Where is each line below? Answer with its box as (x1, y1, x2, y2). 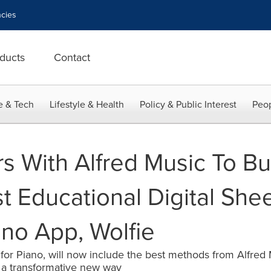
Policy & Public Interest (140, 97, 237, 111)
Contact (54, 50, 90, 65)
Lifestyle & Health (50, 97, 124, 111)
